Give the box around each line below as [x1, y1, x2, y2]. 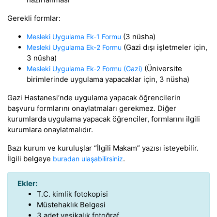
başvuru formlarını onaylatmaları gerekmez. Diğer [7, 104, 176, 113]
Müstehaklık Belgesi [37, 200, 106, 209]
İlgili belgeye [7, 154, 53, 163]
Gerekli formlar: [7, 14, 61, 23]
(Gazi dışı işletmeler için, [122, 43, 207, 52]
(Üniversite [142, 64, 182, 73]
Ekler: [17, 179, 37, 188]
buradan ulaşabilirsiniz [53, 155, 123, 163]
